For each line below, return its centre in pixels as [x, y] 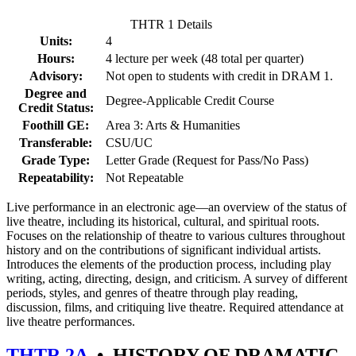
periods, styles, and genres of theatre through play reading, [152, 293]
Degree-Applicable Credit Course [190, 101]
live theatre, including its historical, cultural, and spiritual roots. [163, 222]
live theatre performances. [71, 322]
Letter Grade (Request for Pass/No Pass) [207, 161]
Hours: [56, 59]
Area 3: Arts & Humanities [173, 126]
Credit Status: [56, 108]
